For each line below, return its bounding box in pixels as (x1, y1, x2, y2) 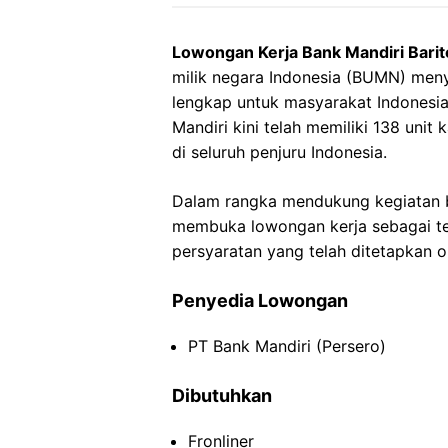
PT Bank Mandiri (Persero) (188, 336, 386, 356)
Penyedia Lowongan (172, 290, 348, 311)
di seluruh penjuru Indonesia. (172, 142, 387, 162)
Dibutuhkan (172, 385, 272, 406)
